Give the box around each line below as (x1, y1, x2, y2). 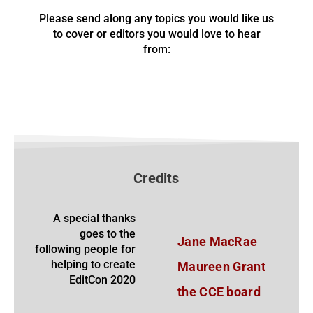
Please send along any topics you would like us (39, 12, 274, 26)
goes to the (80, 227, 136, 241)
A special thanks (53, 212, 136, 226)
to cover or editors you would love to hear (52, 27, 261, 41)
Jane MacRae (177, 234, 258, 249)
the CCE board (177, 284, 261, 300)
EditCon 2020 (69, 273, 136, 287)
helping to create (51, 258, 136, 272)
